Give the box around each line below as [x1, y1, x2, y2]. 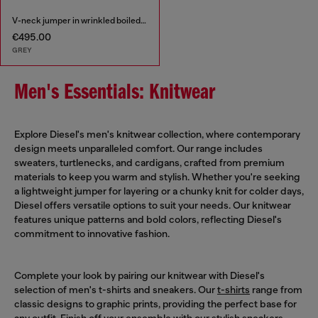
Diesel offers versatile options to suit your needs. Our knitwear [14, 199, 291, 211]
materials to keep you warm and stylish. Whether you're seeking [14, 170, 300, 182]
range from [250, 283, 302, 295]
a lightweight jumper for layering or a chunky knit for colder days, [14, 185, 304, 197]
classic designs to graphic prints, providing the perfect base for [14, 297, 297, 309]
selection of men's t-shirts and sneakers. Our [14, 283, 217, 295]
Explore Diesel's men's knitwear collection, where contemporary [14, 128, 300, 140]
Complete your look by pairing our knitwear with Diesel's [14, 269, 265, 281]
